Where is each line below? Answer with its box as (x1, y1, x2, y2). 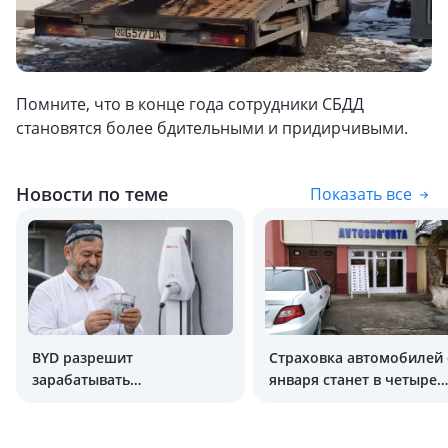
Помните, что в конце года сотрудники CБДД (16, 93, 364, 115)
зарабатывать (32, 370, 130, 389)
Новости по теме (16, 182, 168, 206)
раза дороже (269, 392, 360, 411)
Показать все (310, 183, 412, 205)
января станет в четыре (269, 370, 437, 389)
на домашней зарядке (32, 392, 190, 411)
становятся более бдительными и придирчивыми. (16, 117, 408, 139)
